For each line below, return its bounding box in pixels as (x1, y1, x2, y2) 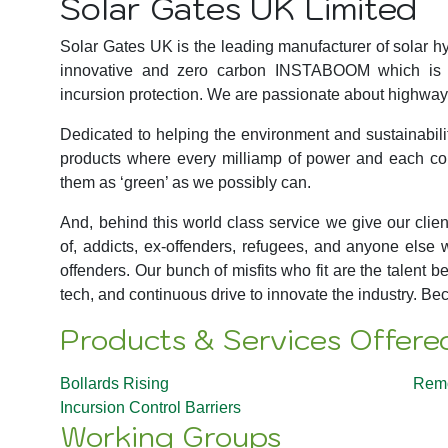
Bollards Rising (60, 374, 170, 392)
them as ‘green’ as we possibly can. (60, 173, 312, 191)
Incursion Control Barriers (60, 398, 242, 416)
